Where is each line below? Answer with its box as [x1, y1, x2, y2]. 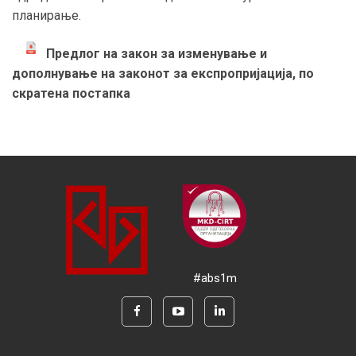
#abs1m [192, 270, 237, 285]
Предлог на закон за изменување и [45, 45, 267, 61]
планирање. [12, 7, 81, 23]
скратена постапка [12, 85, 130, 101]
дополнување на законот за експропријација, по [12, 65, 314, 81]
